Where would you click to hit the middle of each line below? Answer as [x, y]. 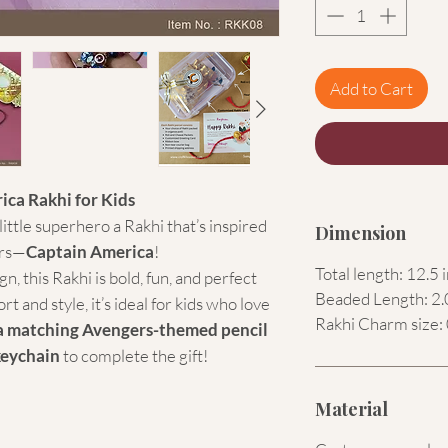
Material [351, 408]
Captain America [90, 251]
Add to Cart [371, 89]
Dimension [360, 232]
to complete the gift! [134, 355]
